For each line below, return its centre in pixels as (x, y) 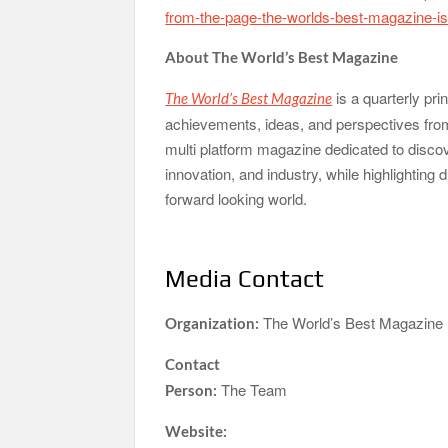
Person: (191, 389)
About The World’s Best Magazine (282, 56)
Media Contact (245, 278)
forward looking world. (236, 198)
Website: (196, 430)
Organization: (212, 322)
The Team (252, 389)
